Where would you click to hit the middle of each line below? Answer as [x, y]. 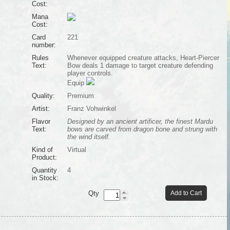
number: [44, 45]
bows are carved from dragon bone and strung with [142, 129]
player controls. [90, 73]
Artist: [41, 109]
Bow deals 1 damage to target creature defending [140, 65]
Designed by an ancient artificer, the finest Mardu [140, 121]
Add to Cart [186, 193]
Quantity [44, 170]
